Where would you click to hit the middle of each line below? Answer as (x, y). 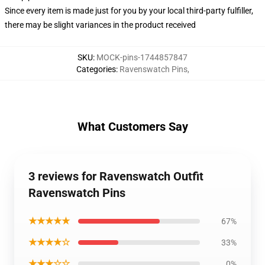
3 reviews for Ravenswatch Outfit (116, 176)
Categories (96, 69)
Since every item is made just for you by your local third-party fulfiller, (129, 11)
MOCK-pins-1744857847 (142, 57)
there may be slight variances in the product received (100, 25)
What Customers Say (132, 127)
